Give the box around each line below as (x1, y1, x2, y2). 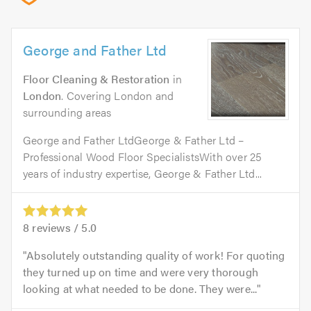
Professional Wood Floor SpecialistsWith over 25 (23, 149, 262, 165)
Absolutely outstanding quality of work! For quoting (26, 247, 285, 264)
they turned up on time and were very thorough (23, 264, 259, 280)
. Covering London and (61, 87, 174, 103)
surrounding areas (23, 104, 112, 120)
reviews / (29, 219, 82, 236)
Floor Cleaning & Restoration (23, 71, 170, 87)
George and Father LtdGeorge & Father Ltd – (23, 132, 244, 148)
